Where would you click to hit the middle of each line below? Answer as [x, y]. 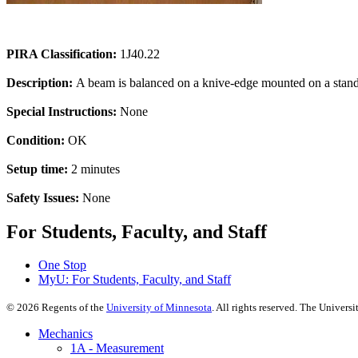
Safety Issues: [43, 197]
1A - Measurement [117, 348]
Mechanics [66, 334]
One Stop [62, 265]
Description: [40, 82]
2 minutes [94, 169]
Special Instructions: [62, 111]
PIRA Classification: [62, 54]
